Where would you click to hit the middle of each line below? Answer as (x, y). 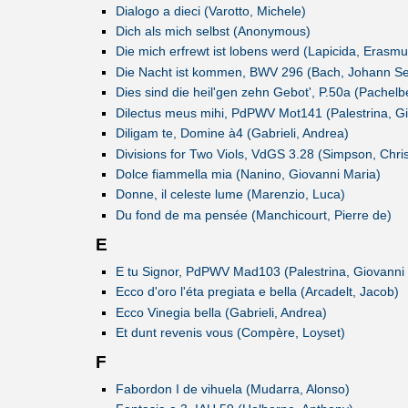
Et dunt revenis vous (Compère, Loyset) (230, 333)
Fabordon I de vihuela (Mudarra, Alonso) (232, 388)
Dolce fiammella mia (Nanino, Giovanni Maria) (248, 174)
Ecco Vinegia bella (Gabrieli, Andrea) (221, 312)
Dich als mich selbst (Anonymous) (213, 31)
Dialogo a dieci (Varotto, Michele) (210, 10)
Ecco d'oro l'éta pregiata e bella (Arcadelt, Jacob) (257, 292)
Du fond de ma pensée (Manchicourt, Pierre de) (253, 214)
